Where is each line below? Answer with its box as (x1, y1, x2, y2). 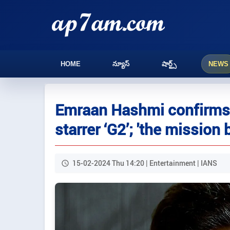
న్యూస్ (112, 60, 130, 68)
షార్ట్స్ (161, 60, 177, 68)
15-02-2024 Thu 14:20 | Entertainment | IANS (72, 158, 217, 168)
